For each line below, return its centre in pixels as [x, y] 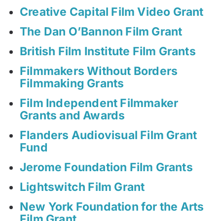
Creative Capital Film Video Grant [112, 12]
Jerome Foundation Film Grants [106, 167]
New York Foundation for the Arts [112, 207]
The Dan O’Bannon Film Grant [101, 32]
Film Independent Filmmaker [99, 103]
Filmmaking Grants [72, 84]
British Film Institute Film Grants [108, 52]
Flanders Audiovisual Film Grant [109, 135]
